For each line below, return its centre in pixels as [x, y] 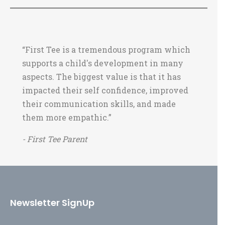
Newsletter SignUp [52, 202]
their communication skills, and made [99, 103]
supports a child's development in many [103, 63]
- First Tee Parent [55, 139]
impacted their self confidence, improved [105, 90]
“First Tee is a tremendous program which [106, 49]
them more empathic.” [67, 117]
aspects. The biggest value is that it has [101, 76]
